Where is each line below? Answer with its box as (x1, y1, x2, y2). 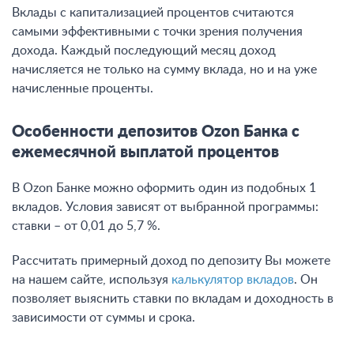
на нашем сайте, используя (12, 273, 171, 286)
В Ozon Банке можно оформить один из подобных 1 (12, 182, 316, 194)
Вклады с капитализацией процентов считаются (12, 6, 294, 19)
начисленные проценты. (12, 82, 153, 95)
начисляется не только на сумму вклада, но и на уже (12, 63, 317, 76)
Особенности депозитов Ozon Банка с (12, 124, 299, 140)
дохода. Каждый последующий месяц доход (12, 44, 276, 57)
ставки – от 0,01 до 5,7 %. (12, 220, 160, 232)
